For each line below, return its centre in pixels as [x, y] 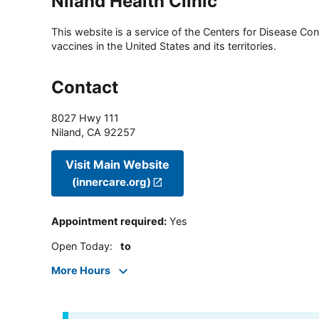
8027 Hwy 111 [85, 118]
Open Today [80, 246]
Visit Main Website [117, 164]
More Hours [81, 271]
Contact [85, 88]
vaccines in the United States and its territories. [164, 46]
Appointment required [108, 221]
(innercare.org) [111, 182]
